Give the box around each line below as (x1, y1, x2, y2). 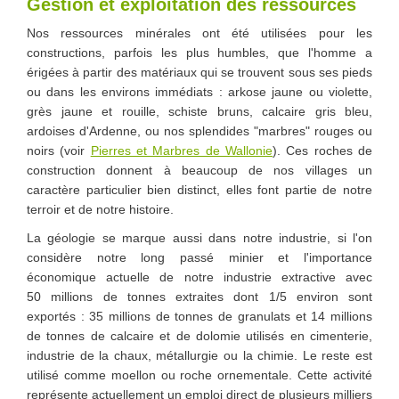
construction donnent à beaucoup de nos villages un (27, 162, 372, 177)
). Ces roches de (273, 142, 373, 158)
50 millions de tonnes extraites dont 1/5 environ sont (27, 289, 372, 304)
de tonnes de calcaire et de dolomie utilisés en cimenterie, (27, 328, 372, 343)
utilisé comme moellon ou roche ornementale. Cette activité (27, 367, 372, 382)
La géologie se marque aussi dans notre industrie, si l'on (27, 230, 372, 245)
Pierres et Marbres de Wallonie (90, 142, 273, 158)
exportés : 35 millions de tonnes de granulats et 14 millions (27, 308, 372, 323)
